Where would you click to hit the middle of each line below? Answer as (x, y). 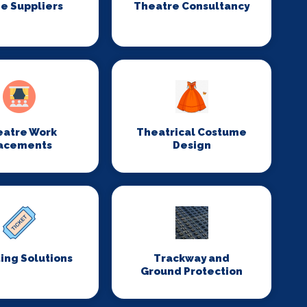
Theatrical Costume (192, 132)
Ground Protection (192, 271)
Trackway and (192, 258)
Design (192, 145)
